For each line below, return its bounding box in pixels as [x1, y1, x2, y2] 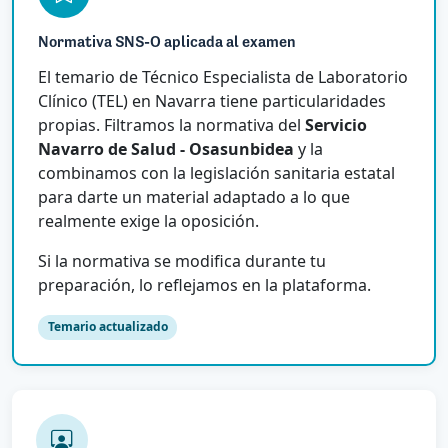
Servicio [305, 114, 367, 137]
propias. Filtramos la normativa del [38, 114, 305, 137]
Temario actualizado [47, 318, 168, 336]
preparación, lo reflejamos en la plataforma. [38, 274, 371, 297]
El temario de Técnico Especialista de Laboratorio [38, 66, 408, 89]
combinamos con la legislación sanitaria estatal [38, 162, 395, 185]
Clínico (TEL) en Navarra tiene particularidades [38, 90, 386, 113]
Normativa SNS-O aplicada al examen [38, 35, 296, 52]
